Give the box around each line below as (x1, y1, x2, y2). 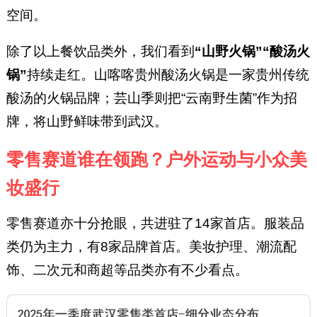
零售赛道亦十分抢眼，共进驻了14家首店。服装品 (6, 216, 304, 231)
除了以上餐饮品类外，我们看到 (6, 43, 195, 59)
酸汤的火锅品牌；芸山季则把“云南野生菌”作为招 (6, 90, 297, 105)
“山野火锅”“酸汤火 (194, 43, 310, 59)
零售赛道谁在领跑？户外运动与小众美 (6, 149, 307, 169)
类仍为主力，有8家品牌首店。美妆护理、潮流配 (6, 239, 296, 255)
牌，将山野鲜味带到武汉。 (6, 113, 168, 129)
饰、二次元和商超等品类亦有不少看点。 (6, 263, 248, 278)
